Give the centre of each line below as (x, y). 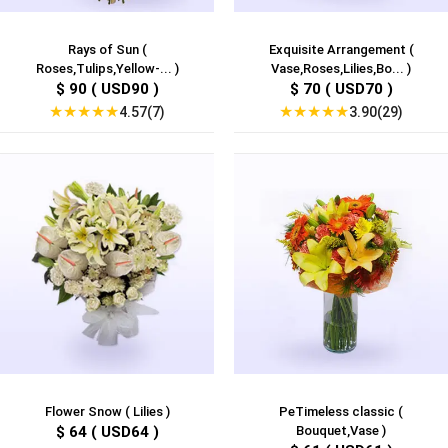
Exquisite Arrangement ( (341, 50)
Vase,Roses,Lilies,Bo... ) (341, 69)
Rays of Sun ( (107, 50)
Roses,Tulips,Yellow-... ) (107, 69)
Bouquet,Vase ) (341, 431)
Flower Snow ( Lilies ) (107, 412)
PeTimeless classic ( (341, 412)
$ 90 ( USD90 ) (107, 89)
